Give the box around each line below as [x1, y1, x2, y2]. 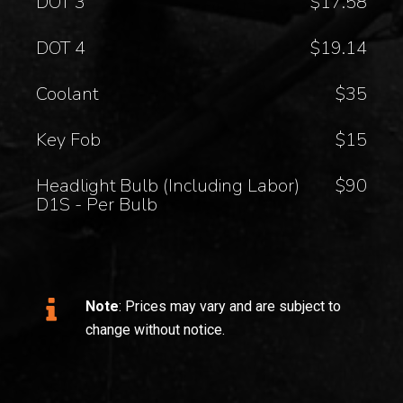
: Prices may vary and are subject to [119, 297, 342, 315]
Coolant [36, 81, 99, 106]
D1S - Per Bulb [36, 192, 158, 217]
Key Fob [36, 127, 102, 152]
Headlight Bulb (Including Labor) [36, 173, 300, 198]
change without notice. [85, 320, 226, 338]
